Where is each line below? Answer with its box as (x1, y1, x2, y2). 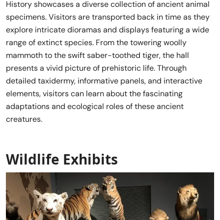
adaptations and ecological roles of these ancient (6, 101, 184, 111)
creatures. (6, 113, 42, 124)
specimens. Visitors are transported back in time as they (6, 11, 210, 22)
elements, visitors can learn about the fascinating (6, 88, 183, 99)
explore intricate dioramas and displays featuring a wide (6, 24, 209, 35)
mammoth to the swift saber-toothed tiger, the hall (6, 50, 189, 60)
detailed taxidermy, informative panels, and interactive (6, 75, 202, 86)
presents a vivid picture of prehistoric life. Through (6, 62, 187, 73)
